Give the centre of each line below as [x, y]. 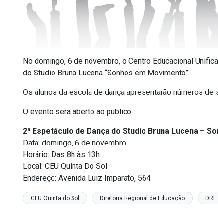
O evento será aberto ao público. [78, 112]
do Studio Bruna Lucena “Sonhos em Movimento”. [106, 73]
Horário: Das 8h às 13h [61, 154]
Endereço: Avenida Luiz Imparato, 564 [87, 178]
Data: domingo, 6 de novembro [74, 143]
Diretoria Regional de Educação [142, 198]
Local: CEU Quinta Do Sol [65, 166]
